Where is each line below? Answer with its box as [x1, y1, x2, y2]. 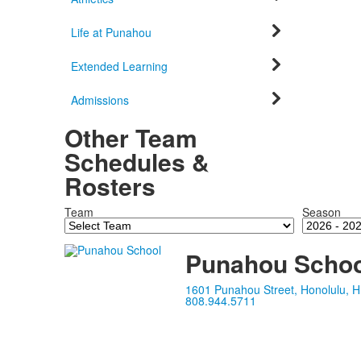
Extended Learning [71, 58, 168, 74]
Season [301, 204, 341, 220]
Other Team [64, 120, 197, 155]
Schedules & [64, 144, 210, 179]
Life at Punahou [71, 24, 152, 40]
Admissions [71, 92, 130, 108]
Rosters [64, 168, 156, 203]
